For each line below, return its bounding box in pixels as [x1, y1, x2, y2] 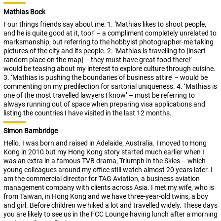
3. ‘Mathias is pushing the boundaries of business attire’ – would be [3, 74, 208, 82]
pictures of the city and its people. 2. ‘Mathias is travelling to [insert [3, 47, 206, 55]
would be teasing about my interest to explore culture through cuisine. [3, 65, 216, 73]
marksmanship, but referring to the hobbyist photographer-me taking [3, 38, 214, 46]
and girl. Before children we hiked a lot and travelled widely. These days [3, 201, 218, 210]
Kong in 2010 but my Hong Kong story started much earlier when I [3, 148, 204, 156]
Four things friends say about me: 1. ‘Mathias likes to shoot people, [3, 20, 206, 29]
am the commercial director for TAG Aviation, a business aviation [3, 175, 200, 183]
